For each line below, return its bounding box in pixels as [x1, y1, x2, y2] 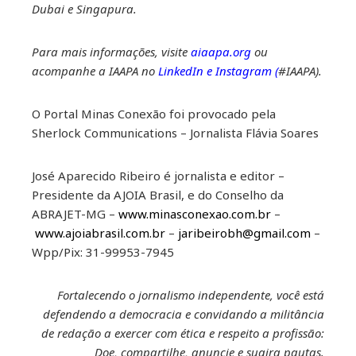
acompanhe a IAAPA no [32, 62, 158, 79]
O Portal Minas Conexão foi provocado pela [32, 105, 276, 122]
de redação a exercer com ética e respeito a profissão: [41, 324, 324, 341]
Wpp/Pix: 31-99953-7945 [32, 243, 174, 260]
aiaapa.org [191, 43, 251, 60]
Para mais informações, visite [32, 43, 191, 60]
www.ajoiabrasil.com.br [35, 224, 165, 241]
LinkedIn [158, 62, 203, 79]
